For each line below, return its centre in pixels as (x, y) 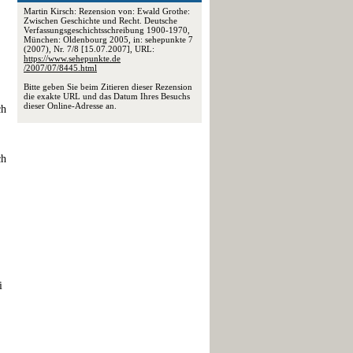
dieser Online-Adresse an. (70, 106)
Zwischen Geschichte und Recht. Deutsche (100, 20)
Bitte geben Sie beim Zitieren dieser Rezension (108, 87)
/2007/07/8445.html (60, 68)
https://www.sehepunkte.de (72, 58)
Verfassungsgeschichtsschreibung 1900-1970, (107, 30)
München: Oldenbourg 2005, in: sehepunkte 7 (108, 39)
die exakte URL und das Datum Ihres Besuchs (107, 96)
